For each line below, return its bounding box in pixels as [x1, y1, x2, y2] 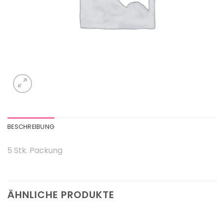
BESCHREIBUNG [7, 123, 55, 131]
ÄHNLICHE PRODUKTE [7, 187, 114, 201]
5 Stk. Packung [7, 145, 62, 156]
